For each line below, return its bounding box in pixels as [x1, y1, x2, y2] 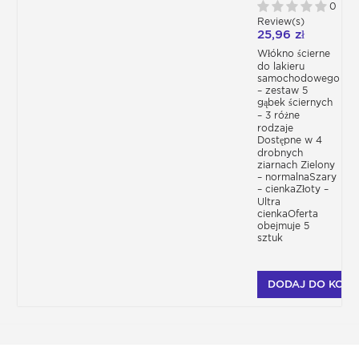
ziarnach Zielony [257, 159, 335, 171]
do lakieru [257, 60, 305, 73]
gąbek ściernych [257, 96, 333, 109]
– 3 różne [257, 109, 300, 122]
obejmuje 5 [257, 220, 309, 232]
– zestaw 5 [257, 84, 308, 97]
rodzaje [257, 122, 293, 135]
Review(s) [257, 15, 308, 28]
